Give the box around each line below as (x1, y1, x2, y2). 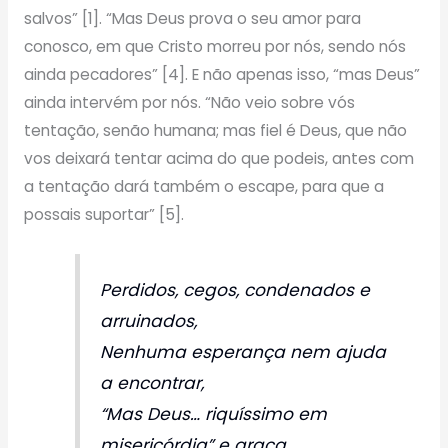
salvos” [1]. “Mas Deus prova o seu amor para (23, 7, 361, 29)
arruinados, (100, 308, 198, 333)
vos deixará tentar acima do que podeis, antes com (23, 147, 414, 169)
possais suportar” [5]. (23, 203, 184, 225)
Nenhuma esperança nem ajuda (100, 339, 387, 364)
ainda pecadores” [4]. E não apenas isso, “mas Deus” (23, 63, 420, 85)
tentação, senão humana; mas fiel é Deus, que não (23, 119, 407, 141)
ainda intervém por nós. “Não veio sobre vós (23, 91, 355, 113)
